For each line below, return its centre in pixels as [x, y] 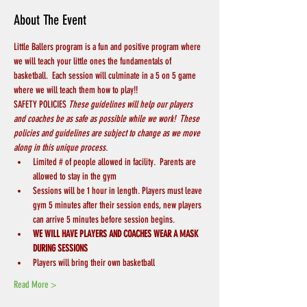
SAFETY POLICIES [41, 105]
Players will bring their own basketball [94, 263]
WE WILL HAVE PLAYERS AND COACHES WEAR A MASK [116, 234]
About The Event [50, 20]
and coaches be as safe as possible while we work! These [108, 119]
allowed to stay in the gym [75, 177]
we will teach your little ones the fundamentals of [94, 62]
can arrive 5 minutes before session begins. [104, 220]
